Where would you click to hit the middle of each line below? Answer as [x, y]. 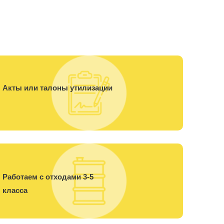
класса [15, 190]
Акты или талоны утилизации [57, 87]
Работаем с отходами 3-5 [48, 176]
